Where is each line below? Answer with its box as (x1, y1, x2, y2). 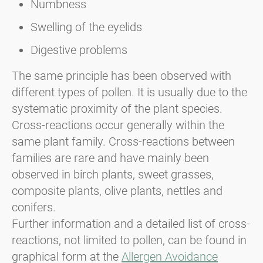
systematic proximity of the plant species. (12, 102, 222, 116)
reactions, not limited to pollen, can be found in (12, 233, 247, 248)
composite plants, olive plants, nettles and (12, 184, 222, 198)
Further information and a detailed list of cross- (12, 217, 250, 231)
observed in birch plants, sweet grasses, (12, 167, 214, 182)
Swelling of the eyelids (31, 20, 142, 35)
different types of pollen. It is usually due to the (12, 85, 247, 100)
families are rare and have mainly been (12, 151, 209, 166)
